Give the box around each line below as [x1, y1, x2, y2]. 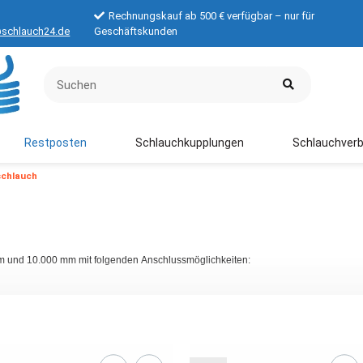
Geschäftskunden [94, 25, 178, 37]
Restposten [24, 135, 87, 149]
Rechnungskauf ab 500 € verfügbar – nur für [109, 10, 315, 22]
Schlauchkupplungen [135, 135, 244, 149]
